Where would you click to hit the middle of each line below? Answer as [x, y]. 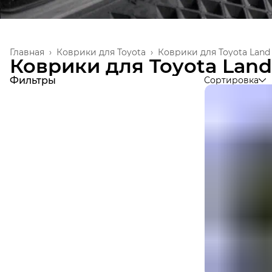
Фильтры [33, 80]
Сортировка [231, 80]
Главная [27, 52]
